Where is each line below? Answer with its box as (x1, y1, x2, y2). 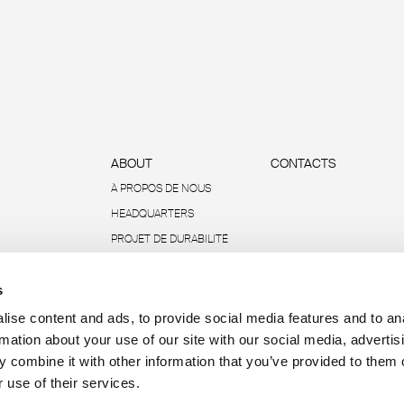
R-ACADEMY (110, 308, 170, 322)
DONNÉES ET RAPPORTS (110, 282, 234, 297)
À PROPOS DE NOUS (110, 181, 211, 196)
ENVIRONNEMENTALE (110, 257, 219, 271)
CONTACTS (270, 155, 336, 171)
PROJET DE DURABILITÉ (110, 232, 228, 246)
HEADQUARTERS (110, 207, 194, 221)
